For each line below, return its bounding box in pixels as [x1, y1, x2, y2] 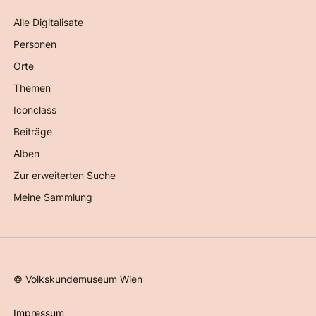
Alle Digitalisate [13, 16, 84, 29]
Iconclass [13, 104, 57, 116]
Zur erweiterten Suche [13, 169, 116, 182]
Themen [13, 82, 51, 95]
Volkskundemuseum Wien [25, 272, 143, 285]
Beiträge [13, 126, 53, 138]
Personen [13, 38, 57, 51]
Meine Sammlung [13, 191, 93, 204]
